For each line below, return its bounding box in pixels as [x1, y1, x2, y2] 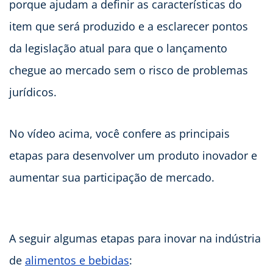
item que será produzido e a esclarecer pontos [9, 18, 248, 34]
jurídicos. [9, 84, 57, 99]
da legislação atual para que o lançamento [9, 40, 227, 55]
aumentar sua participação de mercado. [9, 169, 214, 185]
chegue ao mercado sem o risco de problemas [9, 62, 248, 77]
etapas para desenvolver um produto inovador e [9, 147, 257, 163]
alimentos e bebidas [25, 252, 129, 268]
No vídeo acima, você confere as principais [9, 126, 230, 141]
